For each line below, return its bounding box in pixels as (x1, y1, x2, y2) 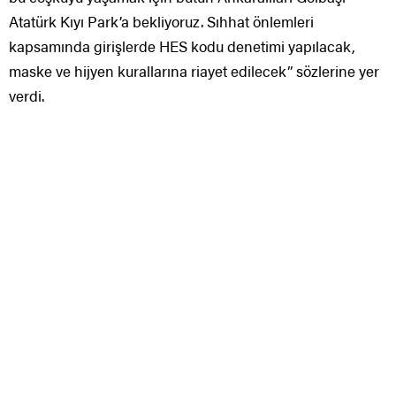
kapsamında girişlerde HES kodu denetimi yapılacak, (9, 34, 355, 57)
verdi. (9, 84, 44, 106)
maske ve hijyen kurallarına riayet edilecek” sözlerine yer (9, 59, 379, 81)
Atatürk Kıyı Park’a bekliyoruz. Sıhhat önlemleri (9, 10, 314, 32)
